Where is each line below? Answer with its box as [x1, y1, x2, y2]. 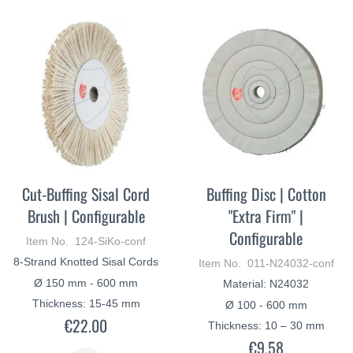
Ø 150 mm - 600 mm [34, 276, 139, 289]
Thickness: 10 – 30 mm [207, 319, 325, 332]
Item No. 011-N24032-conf [198, 257, 334, 269]
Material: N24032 [223, 277, 310, 290]
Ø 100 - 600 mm [225, 298, 307, 311]
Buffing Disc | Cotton [206, 182, 326, 206]
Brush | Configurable [27, 204, 145, 228]
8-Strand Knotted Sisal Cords [13, 255, 159, 268]
